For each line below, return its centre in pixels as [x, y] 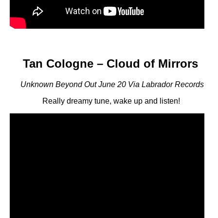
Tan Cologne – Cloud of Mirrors [110, 63]
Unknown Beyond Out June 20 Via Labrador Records [112, 84]
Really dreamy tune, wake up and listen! [111, 101]
